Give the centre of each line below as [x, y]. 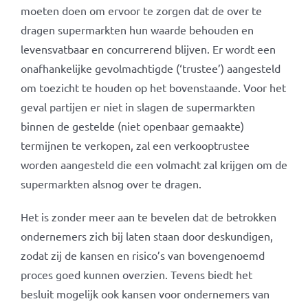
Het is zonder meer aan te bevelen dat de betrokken [148, 217]
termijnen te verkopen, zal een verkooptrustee [135, 145]
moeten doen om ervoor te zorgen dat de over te [141, 10]
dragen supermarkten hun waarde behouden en [137, 30]
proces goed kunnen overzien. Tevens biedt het [136, 274]
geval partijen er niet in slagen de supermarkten [137, 107]
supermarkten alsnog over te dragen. [111, 184]
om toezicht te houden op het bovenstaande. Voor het [153, 87]
